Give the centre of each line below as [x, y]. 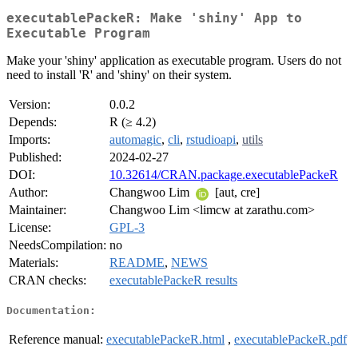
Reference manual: [56, 339]
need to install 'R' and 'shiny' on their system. [119, 75]
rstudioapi [211, 140]
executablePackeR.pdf [290, 339]
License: [30, 228]
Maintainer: [38, 210]
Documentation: [51, 310]
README [137, 263]
